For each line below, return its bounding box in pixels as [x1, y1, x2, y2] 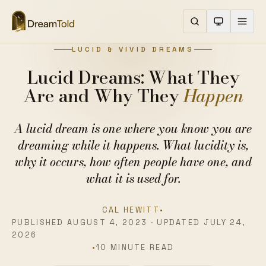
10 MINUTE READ [96, 242, 175, 252]
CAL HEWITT [102, 205, 160, 215]
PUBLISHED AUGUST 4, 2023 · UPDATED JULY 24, [12, 217, 246, 227]
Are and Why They [23, 82, 179, 109]
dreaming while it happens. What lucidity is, [17, 136, 249, 154]
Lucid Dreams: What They [26, 64, 240, 91]
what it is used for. [85, 169, 180, 188]
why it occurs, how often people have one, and [14, 153, 252, 171]
